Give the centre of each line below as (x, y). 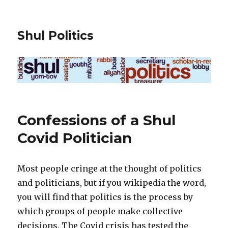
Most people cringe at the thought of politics (110, 169)
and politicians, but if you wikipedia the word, (112, 183)
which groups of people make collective (100, 211)
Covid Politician (75, 138)
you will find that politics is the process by (105, 197)
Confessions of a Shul (97, 120)
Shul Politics (56, 36)
